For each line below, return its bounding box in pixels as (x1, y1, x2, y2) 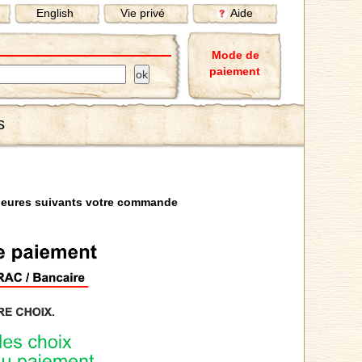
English (36, 6, 74, 19)
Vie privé (120, 6, 165, 19)
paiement (209, 65, 260, 78)
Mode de (212, 48, 259, 61)
